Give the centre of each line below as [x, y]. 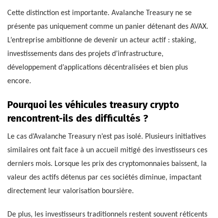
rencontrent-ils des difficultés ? [78, 118]
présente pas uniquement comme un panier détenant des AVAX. [108, 27]
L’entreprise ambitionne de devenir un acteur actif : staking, [102, 41]
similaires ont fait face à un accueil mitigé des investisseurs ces [107, 151]
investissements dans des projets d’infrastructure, [85, 54]
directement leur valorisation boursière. [71, 191]
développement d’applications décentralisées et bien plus [98, 68]
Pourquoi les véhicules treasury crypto [93, 105]
